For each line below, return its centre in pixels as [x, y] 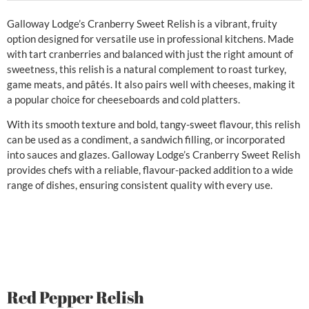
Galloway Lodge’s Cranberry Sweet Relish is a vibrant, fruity [142, 23]
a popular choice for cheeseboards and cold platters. [123, 99]
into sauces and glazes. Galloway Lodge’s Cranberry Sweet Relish [153, 154]
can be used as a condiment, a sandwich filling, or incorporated [146, 139]
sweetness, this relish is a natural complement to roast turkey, [147, 69]
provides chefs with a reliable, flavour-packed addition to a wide [150, 169]
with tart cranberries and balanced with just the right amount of [150, 53]
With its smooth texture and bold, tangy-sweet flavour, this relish [153, 124]
